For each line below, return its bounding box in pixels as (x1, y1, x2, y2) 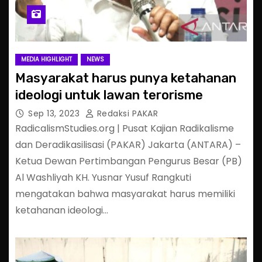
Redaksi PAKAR (94, 107, 158, 119)
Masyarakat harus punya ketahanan (15, 70, 236, 86)
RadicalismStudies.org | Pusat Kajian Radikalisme (15, 121, 234, 135)
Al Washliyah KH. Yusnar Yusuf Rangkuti (15, 170, 191, 184)
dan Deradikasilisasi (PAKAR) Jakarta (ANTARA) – (15, 137, 241, 151)
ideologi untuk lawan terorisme (15, 87, 203, 103)
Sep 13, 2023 (28, 107, 82, 119)
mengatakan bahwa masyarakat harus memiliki (15, 187, 235, 201)
